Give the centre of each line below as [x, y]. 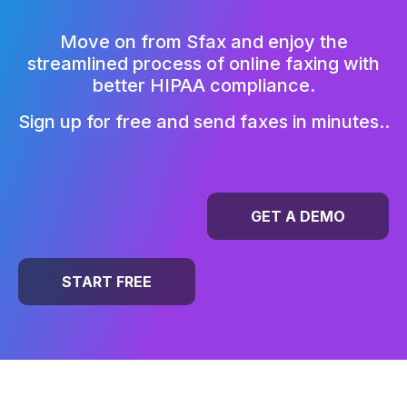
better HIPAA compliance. [203, 85]
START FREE [107, 281]
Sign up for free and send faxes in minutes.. [203, 121]
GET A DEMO [298, 216]
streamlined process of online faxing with [203, 63]
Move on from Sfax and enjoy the [203, 41]
